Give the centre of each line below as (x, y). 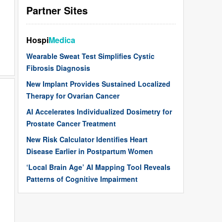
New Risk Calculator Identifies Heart (87, 139)
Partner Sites (57, 10)
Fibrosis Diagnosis (58, 68)
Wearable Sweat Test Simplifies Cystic (90, 56)
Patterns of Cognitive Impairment (82, 179)
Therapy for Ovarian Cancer (73, 96)
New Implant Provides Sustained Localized (98, 84)
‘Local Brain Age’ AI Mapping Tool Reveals (98, 167)
